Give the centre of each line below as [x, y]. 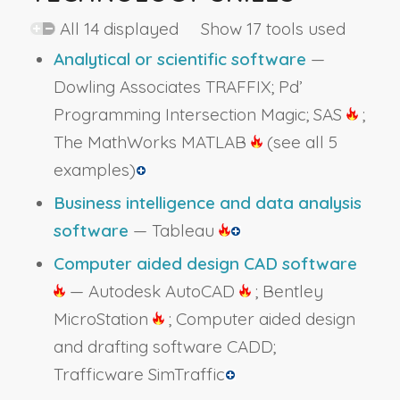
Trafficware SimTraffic [139, 375]
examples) [94, 170]
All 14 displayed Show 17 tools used [200, 29]
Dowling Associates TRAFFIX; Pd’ [178, 87]
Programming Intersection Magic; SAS [200, 115]
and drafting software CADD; [164, 347]
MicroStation [103, 319]
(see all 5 [302, 142]
